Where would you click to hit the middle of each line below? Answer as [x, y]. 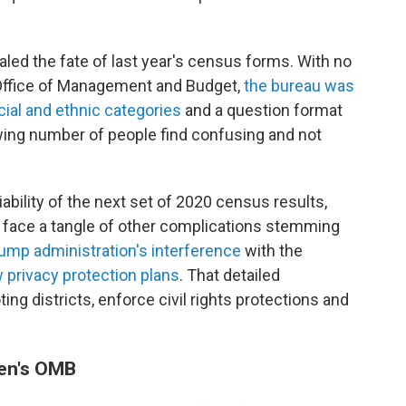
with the [272, 251]
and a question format [262, 110]
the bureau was [299, 86]
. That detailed [230, 275]
